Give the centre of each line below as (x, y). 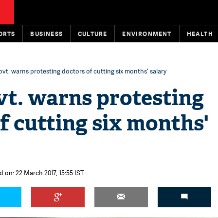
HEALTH (200, 34)
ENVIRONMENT (147, 34)
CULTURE (93, 34)
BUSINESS (47, 34)
